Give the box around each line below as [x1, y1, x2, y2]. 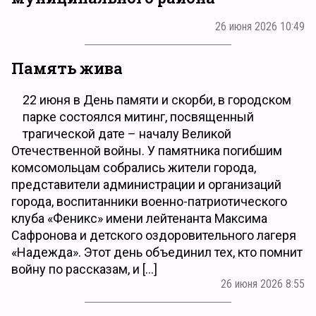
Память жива [11, 58, 123, 79]
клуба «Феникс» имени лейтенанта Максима [11, 210, 267, 226]
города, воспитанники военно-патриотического [11, 193, 287, 209]
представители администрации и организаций [11, 176, 281, 192]
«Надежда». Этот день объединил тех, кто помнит [11, 244, 303, 260]
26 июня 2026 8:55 [221, 276, 305, 291]
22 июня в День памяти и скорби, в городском [23, 92, 291, 107]
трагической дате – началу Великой [23, 126, 231, 141]
